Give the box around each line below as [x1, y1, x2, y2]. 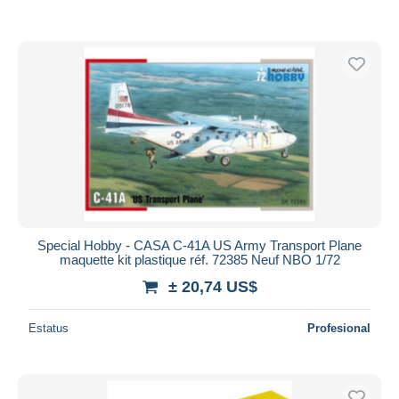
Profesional [307, 321, 370, 335]
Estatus [28, 321, 69, 335]
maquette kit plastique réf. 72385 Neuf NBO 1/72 [59, 251, 340, 267]
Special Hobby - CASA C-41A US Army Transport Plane [37, 237, 362, 253]
